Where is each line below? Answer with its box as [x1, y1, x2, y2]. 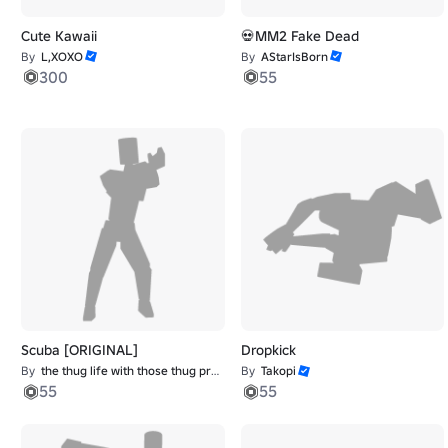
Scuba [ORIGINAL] [21, 341, 138, 360]
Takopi [260, 363, 296, 379]
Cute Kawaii [21, 26, 97, 45]
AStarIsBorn [260, 48, 328, 64]
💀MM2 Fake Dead [240, 26, 359, 45]
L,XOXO [41, 48, 83, 64]
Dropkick [240, 341, 296, 360]
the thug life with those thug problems [41, 363, 211, 379]
